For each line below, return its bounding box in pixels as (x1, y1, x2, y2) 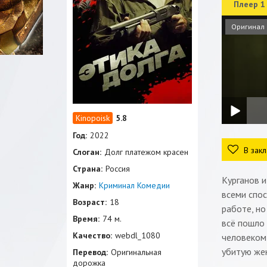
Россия (105, 163, 130, 174)
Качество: (73, 230, 112, 241)
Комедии (137, 180, 170, 191)
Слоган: (73, 147, 101, 157)
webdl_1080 (115, 230, 160, 241)
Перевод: (73, 247, 108, 257)
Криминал (99, 180, 135, 191)
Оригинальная (111, 247, 162, 257)
